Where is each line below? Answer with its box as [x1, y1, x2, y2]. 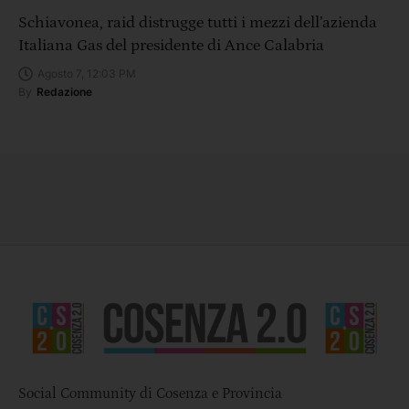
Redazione [37, 84, 92, 99]
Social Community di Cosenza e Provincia [18, 385, 282, 403]
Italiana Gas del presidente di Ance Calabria [18, 36, 324, 55]
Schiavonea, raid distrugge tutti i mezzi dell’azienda [18, 13, 377, 32]
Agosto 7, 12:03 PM [37, 66, 136, 80]
